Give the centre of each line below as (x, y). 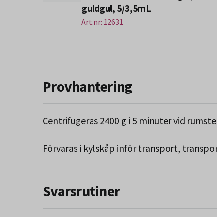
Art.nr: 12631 (102, 22)
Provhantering (87, 86)
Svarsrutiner (81, 191)
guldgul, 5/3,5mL (116, 8)
